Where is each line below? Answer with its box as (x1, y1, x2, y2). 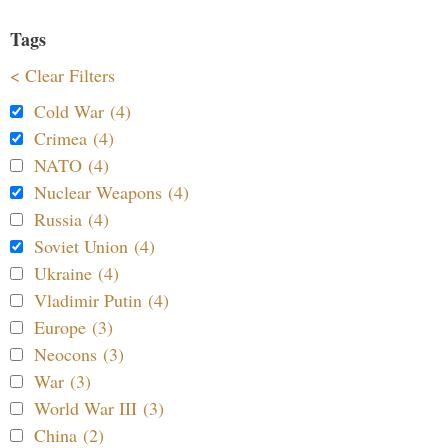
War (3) (34, 369, 91, 394)
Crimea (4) (34, 126, 114, 151)
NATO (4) (34, 153, 109, 178)
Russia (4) (34, 207, 109, 232)
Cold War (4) (34, 99, 131, 124)
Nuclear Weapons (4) (34, 180, 189, 205)
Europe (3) (34, 315, 113, 340)
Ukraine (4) (34, 261, 119, 286)
